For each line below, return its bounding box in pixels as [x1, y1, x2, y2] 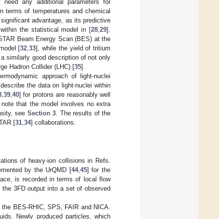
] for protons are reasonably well [19, 90, 110, 98]
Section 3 [27, 109, 56, 117]
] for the [87, 166, 111, 174]
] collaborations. [31, 118, 76, 126]
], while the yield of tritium [36, 44, 111, 52]
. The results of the [56, 109, 111, 117]
